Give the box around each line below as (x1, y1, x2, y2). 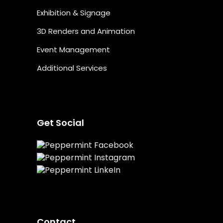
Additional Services (37, 63, 107, 73)
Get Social (37, 116, 84, 129)
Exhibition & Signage (37, 7, 111, 18)
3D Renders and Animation (37, 26, 135, 36)
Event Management (37, 44, 110, 55)
